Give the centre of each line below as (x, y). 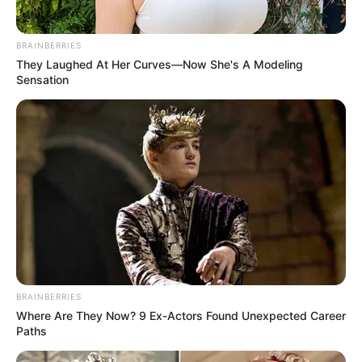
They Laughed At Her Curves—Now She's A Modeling (160, 65)
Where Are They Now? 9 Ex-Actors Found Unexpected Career (181, 315)
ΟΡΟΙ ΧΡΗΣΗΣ (274, 239)
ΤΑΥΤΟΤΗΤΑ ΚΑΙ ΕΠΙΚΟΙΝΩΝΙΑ (133, 239)
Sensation (42, 80)
